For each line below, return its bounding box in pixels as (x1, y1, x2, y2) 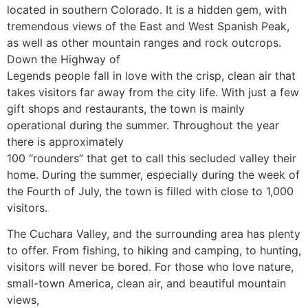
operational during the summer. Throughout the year (7, 118, 279, 132)
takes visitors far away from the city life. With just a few (7, 85, 299, 99)
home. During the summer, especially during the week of (7, 167, 300, 181)
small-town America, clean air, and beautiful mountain (7, 276, 286, 290)
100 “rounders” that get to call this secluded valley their (7, 151, 296, 165)
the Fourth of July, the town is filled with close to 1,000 (7, 184, 294, 198)
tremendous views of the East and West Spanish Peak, (7, 19, 289, 33)
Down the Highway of (7, 52, 120, 66)
